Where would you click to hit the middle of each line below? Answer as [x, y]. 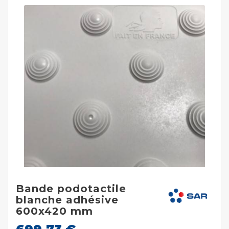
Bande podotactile [71, 188]
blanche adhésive [67, 200]
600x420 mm [54, 211]
